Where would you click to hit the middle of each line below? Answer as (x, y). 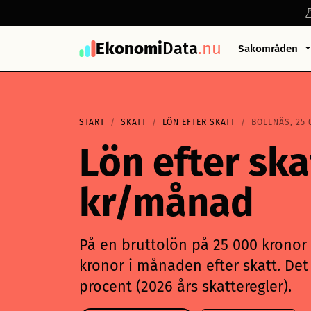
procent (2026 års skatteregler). (185, 287)
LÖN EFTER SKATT (199, 122)
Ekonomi (129, 49)
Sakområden (269, 49)
